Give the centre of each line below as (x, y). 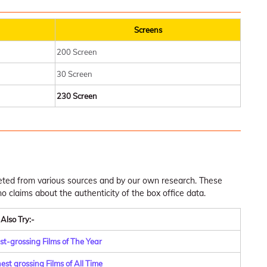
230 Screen (77, 96)
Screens (148, 30)
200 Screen (77, 52)
